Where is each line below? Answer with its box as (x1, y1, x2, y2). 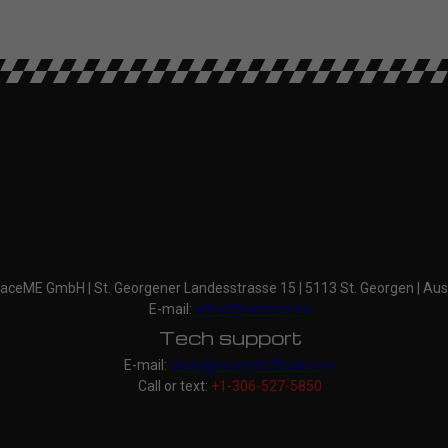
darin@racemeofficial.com (170, 357, 336, 374)
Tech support (158, 325, 302, 351)
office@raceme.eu (195, 301, 311, 318)
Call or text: (138, 378, 211, 395)
